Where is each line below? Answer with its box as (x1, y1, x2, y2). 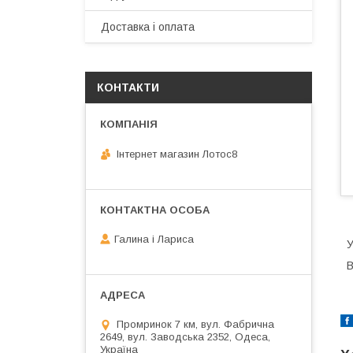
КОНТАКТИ (97, 81, 159, 94)
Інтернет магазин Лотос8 (117, 147, 237, 160)
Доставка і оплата (101, 20, 195, 33)
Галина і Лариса (114, 233, 194, 246)
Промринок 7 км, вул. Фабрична (117, 318, 274, 331)
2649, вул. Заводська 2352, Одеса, (100, 331, 270, 344)
